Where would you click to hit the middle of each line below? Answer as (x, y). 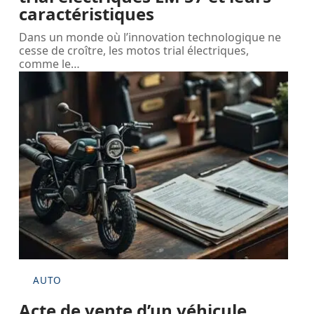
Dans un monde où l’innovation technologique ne (150, 37)
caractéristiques (87, 13)
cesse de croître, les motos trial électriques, (134, 50)
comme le (45, 63)
